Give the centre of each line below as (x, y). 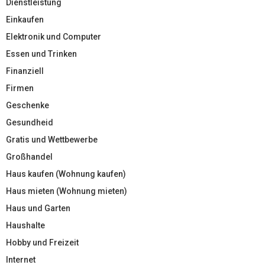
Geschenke (28, 105)
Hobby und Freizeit (42, 242)
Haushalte (25, 225)
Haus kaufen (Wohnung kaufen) (66, 174)
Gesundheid (30, 122)
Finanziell (25, 71)
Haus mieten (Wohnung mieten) (67, 191)
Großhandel (29, 156)
